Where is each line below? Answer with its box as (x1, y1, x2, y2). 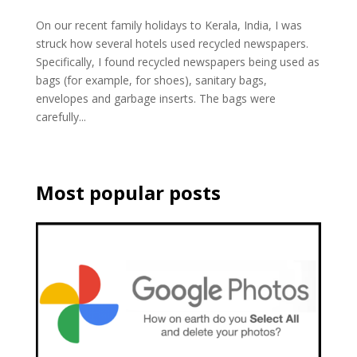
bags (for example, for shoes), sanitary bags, (35, 72, 267, 88)
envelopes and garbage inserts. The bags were (35, 90, 276, 106)
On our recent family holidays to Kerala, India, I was (35, 17, 302, 33)
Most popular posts (35, 178, 221, 206)
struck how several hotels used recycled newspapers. (35, 35, 308, 51)
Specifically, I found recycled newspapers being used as (35, 53, 320, 69)
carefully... (35, 108, 86, 124)
